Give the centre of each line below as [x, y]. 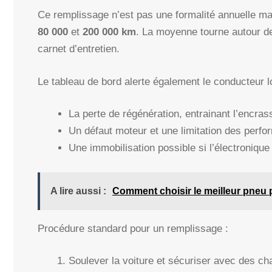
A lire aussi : [78, 191]
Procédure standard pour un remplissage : [133, 228]
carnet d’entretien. [79, 49]
